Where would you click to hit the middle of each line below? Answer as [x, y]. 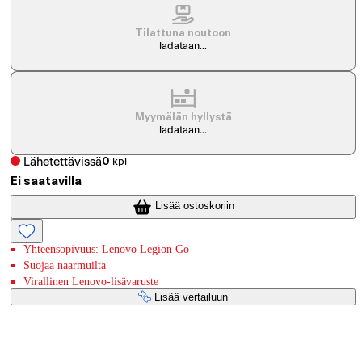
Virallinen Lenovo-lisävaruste [91, 281]
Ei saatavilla [46, 182]
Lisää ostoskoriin [194, 206]
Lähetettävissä [63, 162]
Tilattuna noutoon [183, 34]
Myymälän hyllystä [183, 118]
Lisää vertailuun [192, 297]
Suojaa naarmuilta [65, 265]
